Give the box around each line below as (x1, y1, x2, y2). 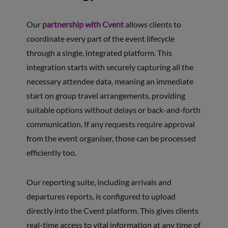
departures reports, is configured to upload (26, 191, 176, 201)
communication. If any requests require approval (26, 119, 195, 129)
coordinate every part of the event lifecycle (26, 33, 175, 43)
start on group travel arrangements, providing (26, 90, 185, 100)
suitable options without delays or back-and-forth (26, 104, 201, 115)
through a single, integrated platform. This (26, 47, 172, 58)
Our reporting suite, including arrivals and (26, 177, 172, 187)
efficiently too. (26, 147, 76, 157)
